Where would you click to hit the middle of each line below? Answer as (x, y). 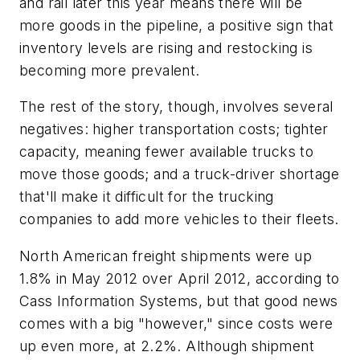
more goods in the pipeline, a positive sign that (177, 25)
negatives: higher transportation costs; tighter (174, 129)
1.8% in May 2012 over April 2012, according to (180, 278)
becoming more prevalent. (110, 70)
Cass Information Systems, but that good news (179, 301)
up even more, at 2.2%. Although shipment (167, 346)
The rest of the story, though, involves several (176, 107)
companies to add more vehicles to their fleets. (179, 219)
